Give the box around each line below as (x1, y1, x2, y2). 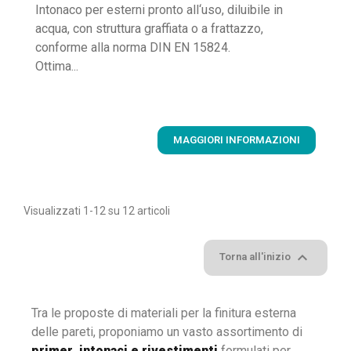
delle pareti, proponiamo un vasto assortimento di (31, 324, 302, 339)
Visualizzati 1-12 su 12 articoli (24, 204, 170, 217)
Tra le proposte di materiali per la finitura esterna (31, 306, 296, 320)
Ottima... (35, 59, 78, 74)
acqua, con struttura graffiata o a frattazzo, (35, 21, 263, 37)
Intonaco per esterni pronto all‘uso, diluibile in (35, 2, 283, 18)
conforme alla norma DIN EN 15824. (35, 40, 230, 56)
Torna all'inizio (219, 251, 293, 263)
